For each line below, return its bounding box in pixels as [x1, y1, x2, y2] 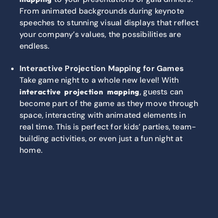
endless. [19, 41, 50, 52]
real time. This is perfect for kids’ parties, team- [19, 122, 197, 132]
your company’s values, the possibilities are [19, 29, 181, 40]
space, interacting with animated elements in [19, 110, 186, 121]
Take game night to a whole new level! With [19, 75, 179, 86]
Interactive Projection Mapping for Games [19, 63, 184, 74]
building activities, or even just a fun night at [19, 133, 183, 144]
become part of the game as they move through [19, 98, 198, 109]
